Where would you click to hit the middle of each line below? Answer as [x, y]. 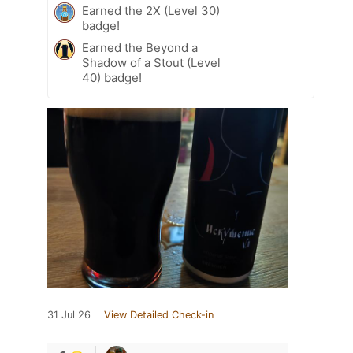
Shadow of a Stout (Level [151, 62]
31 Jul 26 [69, 314]
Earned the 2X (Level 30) [151, 10]
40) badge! [112, 77]
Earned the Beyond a [140, 47]
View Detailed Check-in [159, 314]
